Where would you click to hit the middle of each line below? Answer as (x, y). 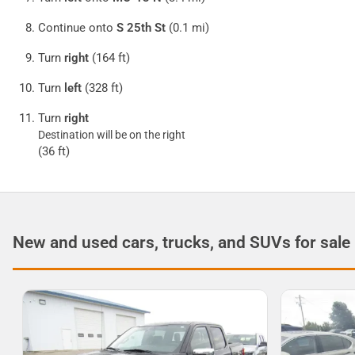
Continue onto (77, 28)
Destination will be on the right (112, 135)
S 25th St (141, 28)
